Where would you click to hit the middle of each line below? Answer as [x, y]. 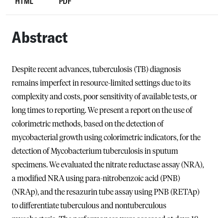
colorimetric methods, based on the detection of [88, 124]
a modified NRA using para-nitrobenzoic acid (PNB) [96, 178]
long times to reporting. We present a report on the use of [102, 110]
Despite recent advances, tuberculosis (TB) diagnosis [96, 69]
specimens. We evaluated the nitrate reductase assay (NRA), [108, 165]
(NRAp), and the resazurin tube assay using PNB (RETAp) [106, 192]
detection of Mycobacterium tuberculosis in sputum [95, 151]
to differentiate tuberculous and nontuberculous [89, 206]
